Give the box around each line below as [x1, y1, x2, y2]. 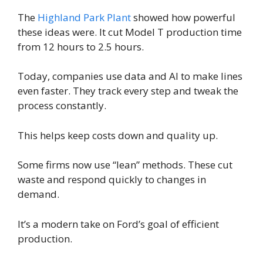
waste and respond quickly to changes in [18, 173, 206, 187]
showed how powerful [131, 10, 235, 24]
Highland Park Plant [38, 10, 131, 24]
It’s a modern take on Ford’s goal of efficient [18, 217, 219, 231]
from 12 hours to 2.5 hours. [18, 39, 144, 53]
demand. [18, 187, 59, 201]
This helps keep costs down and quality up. [18, 128, 218, 142]
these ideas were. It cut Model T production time [18, 25, 242, 39]
